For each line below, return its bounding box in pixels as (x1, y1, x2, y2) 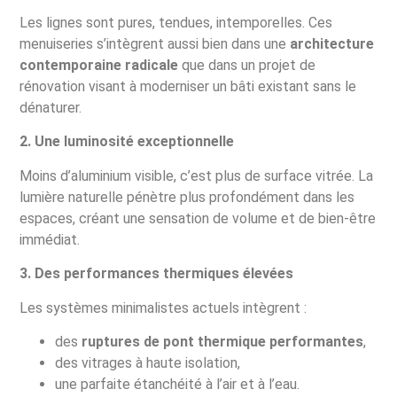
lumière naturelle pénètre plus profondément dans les (19, 188, 355, 206)
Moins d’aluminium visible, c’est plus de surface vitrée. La (19, 167, 374, 184)
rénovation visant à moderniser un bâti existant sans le (19, 77, 357, 95)
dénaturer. (19, 98, 82, 116)
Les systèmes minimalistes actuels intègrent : (19, 299, 307, 316)
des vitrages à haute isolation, (55, 354, 241, 371)
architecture (290, 35, 375, 52)
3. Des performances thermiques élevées (19, 265, 294, 283)
